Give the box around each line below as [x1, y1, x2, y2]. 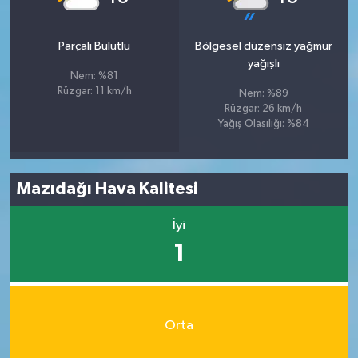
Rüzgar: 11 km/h [57, 86, 132, 97]
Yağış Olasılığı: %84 [217, 118, 309, 129]
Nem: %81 [70, 70, 119, 82]
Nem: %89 [238, 88, 288, 99]
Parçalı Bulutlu [58, 39, 131, 52]
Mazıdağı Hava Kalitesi [17, 181, 198, 197]
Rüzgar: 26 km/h [225, 103, 303, 114]
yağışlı [247, 57, 280, 70]
